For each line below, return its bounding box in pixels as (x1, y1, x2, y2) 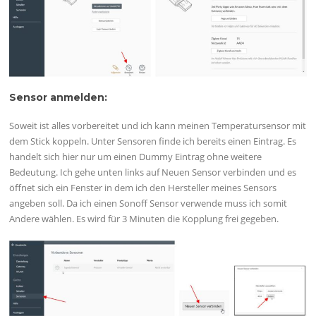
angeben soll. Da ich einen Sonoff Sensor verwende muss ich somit (9, 197, 288, 210)
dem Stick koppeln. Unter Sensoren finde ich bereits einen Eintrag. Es (9, 135, 297, 148)
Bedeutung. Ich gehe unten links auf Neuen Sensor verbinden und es (9, 166, 297, 179)
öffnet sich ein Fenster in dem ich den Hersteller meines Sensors (9, 181, 277, 195)
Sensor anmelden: (9, 91, 108, 104)
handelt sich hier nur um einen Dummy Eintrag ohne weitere (9, 150, 262, 164)
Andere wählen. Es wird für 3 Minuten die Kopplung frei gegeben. (9, 212, 279, 226)
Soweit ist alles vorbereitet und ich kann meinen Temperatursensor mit (9, 119, 307, 133)
